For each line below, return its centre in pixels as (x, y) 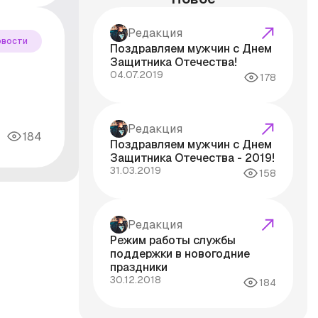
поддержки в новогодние (180, 254)
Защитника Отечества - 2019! (193, 158)
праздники (139, 268)
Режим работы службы (173, 241)
